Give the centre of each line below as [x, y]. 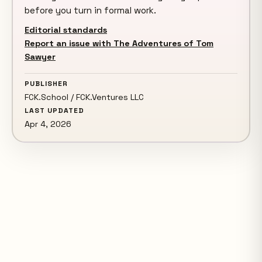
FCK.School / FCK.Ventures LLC [84, 97]
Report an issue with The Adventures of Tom [119, 43]
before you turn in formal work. [90, 10]
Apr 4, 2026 [48, 124]
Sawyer [40, 56]
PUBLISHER [46, 83]
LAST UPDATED [54, 110]
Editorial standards [66, 30]
